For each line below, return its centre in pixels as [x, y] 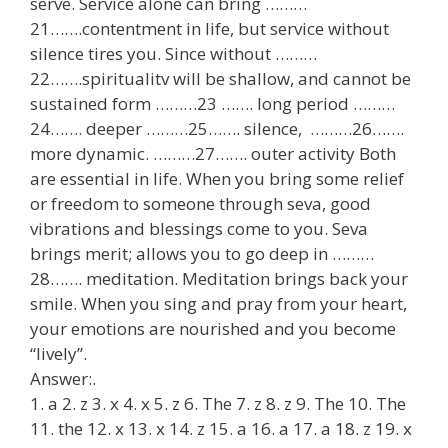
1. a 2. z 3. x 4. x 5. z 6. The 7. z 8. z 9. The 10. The [218, 403]
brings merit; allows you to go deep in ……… [202, 253]
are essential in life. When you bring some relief [217, 178]
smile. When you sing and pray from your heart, [218, 303]
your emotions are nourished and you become [213, 328]
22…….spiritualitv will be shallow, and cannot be [220, 78]
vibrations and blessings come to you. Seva [199, 228]
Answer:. [63, 378]
